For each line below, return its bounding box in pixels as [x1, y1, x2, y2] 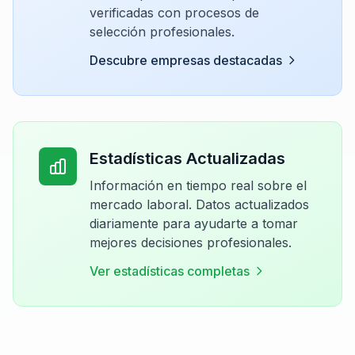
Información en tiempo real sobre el [90, 177, 307, 193]
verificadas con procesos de [90, 5, 259, 21]
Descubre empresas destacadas [90, 52, 282, 68]
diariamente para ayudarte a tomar [90, 216, 298, 231]
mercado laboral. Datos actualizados [90, 197, 309, 212]
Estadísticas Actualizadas [90, 149, 285, 168]
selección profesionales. [90, 24, 235, 40]
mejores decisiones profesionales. [90, 235, 292, 250]
